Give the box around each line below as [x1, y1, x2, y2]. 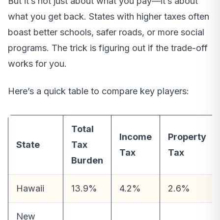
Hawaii [16, 183, 44, 194]
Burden [71, 155, 103, 166]
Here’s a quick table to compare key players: [8, 86, 189, 97]
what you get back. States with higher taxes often [8, 11, 209, 22]
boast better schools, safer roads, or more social [8, 27, 204, 38]
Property [168, 132, 206, 142]
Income [119, 132, 152, 142]
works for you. [8, 58, 67, 69]
